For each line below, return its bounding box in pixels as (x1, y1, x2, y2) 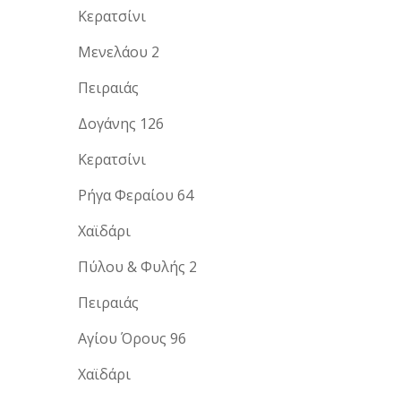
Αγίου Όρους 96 (78, 328, 186, 348)
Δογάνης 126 (78, 113, 164, 133)
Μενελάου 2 (78, 41, 159, 62)
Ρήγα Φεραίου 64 (78, 184, 193, 205)
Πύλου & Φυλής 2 (78, 256, 197, 277)
